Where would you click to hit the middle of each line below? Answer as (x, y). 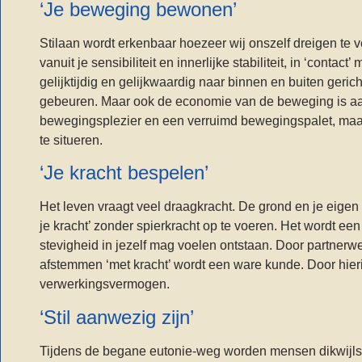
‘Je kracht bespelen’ (124, 173)
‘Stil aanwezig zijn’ (117, 317)
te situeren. (71, 140)
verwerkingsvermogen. (105, 284)
